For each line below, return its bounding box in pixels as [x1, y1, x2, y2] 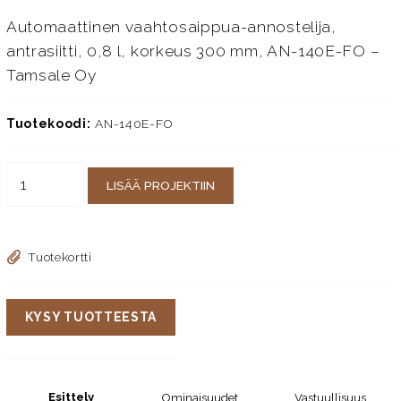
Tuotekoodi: [5, 116, 91, 132]
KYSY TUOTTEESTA [24, 310, 158, 325]
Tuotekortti [28, 250, 92, 265]
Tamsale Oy [5, 66, 97, 85]
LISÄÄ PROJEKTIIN [107, 178, 216, 193]
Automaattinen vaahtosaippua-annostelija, [5, 18, 337, 37]
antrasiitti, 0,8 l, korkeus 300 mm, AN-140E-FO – [5, 42, 380, 61]
